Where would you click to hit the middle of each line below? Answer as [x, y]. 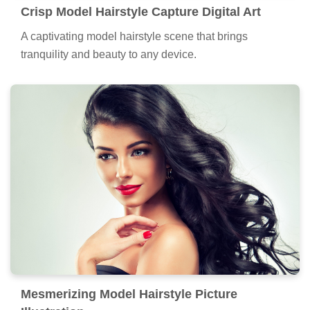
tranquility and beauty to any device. [109, 54]
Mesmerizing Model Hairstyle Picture [129, 294]
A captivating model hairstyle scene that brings [134, 36]
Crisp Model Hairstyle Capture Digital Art [141, 11]
